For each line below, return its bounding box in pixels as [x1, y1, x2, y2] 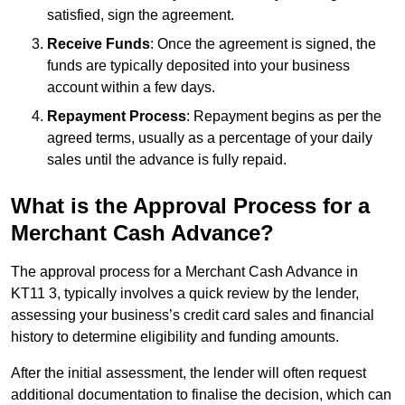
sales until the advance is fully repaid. [47, 152, 287, 168]
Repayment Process [47, 108, 186, 125]
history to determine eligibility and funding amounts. [11, 329, 339, 345]
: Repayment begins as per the [186, 108, 381, 125]
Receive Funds [47, 36, 150, 52]
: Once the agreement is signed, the [150, 36, 376, 52]
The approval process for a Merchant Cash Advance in [11, 264, 358, 280]
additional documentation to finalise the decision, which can [11, 387, 391, 403]
